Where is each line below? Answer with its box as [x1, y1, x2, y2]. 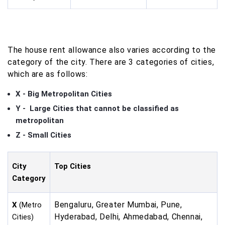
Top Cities [54, 162, 91, 171]
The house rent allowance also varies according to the [8, 45, 216, 55]
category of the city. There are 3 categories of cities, [8, 57, 214, 67]
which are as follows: [8, 69, 88, 79]
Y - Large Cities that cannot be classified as [16, 104, 179, 114]
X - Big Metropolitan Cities [16, 89, 112, 99]
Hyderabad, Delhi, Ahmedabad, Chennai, [54, 212, 203, 222]
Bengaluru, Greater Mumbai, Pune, [54, 200, 182, 210]
